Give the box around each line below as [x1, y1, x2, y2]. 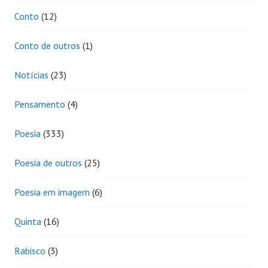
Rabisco [14, 244, 45, 257]
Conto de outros [14, 39, 80, 51]
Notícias [14, 68, 48, 81]
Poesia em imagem [14, 185, 90, 198]
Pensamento [14, 98, 65, 110]
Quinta [14, 215, 41, 227]
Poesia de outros [14, 156, 82, 169]
